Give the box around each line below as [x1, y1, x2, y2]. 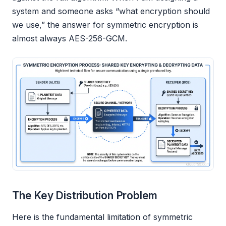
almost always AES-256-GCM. [12, 33, 127, 44]
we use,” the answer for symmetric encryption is [12, 20, 198, 30]
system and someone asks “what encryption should [12, 6, 210, 17]
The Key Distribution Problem [12, 189, 158, 202]
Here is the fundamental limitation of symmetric [12, 212, 193, 222]
